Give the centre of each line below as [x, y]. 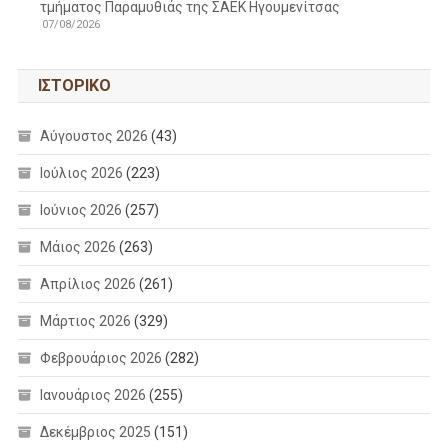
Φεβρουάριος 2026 [100, 357]
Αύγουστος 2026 [93, 135]
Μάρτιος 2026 [85, 320]
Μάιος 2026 [77, 246]
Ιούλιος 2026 [81, 172]
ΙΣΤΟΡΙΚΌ [74, 85]
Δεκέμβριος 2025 [95, 431]
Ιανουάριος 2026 [92, 394]
